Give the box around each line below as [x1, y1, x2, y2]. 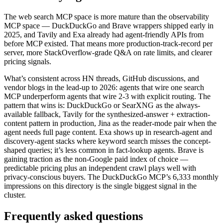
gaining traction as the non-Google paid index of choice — [4, 155, 188, 164]
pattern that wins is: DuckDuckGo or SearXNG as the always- [4, 101, 200, 110]
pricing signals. [4, 57, 51, 66]
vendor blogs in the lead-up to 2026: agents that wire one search [4, 83, 204, 92]
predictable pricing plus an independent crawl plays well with [4, 164, 196, 173]
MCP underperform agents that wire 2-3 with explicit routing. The [4, 92, 211, 101]
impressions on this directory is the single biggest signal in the [4, 182, 197, 191]
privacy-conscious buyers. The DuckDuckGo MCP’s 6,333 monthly [4, 173, 219, 182]
